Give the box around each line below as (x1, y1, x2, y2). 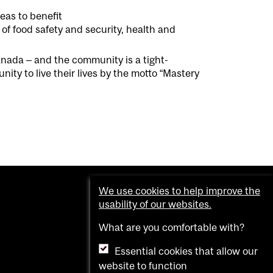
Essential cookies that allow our (115, 245, 258, 257)
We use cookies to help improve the (99, 185, 260, 197)
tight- (141, 54, 168, 66)
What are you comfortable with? (99, 221, 244, 233)
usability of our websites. (99, 198, 211, 210)
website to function (99, 260, 187, 272)
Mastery (163, 67, 199, 79)
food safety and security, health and (13, 23, 175, 35)
